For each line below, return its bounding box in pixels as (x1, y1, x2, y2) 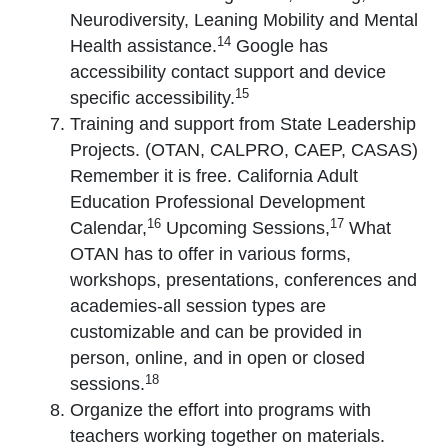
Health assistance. (70, 36, 217, 57)
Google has (231, 36, 328, 57)
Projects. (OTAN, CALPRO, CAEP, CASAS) (70, 140, 418, 161)
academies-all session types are (70, 296, 326, 317)
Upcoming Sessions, (161, 218, 330, 239)
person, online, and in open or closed (70, 348, 365, 369)
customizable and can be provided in (70, 322, 362, 343)
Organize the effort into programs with (70, 400, 371, 421)
